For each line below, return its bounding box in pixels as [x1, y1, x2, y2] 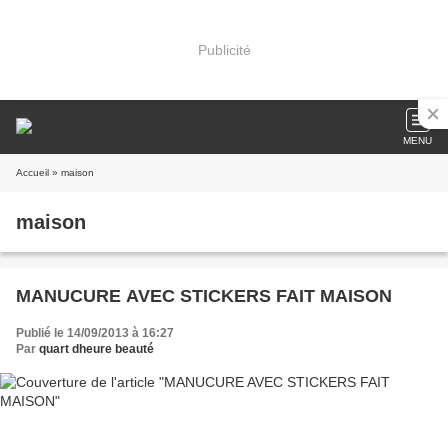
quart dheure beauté [39, 342, 154, 356]
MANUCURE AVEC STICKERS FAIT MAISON [16, 286, 392, 306]
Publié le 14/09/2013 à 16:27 [16, 326, 174, 340]
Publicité [197, 41, 251, 58]
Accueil [16, 167, 49, 178]
